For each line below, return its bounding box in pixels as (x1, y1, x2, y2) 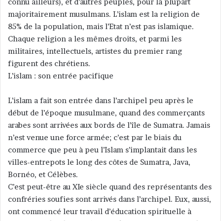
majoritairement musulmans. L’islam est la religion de (8, 9, 200, 19)
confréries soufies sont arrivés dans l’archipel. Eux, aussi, (8, 194, 211, 204)
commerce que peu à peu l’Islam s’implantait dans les (8, 145, 197, 154)
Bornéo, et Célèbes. (8, 169, 78, 179)
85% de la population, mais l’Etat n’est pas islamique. (8, 21, 194, 31)
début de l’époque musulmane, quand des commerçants (8, 108, 205, 117)
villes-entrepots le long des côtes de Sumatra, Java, (8, 157, 190, 167)
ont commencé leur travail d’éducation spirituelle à (8, 206, 191, 216)
